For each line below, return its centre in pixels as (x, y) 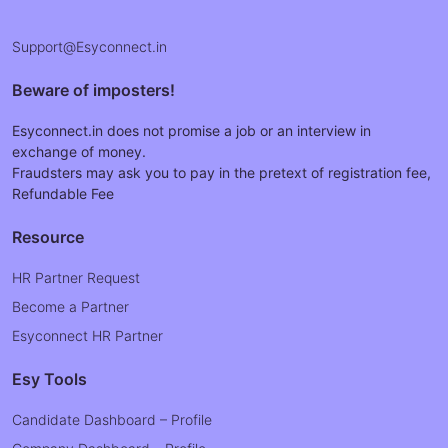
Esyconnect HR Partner (87, 335)
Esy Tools (49, 379)
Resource (48, 237)
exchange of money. (79, 151)
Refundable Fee (63, 193)
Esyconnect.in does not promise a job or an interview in (191, 130)
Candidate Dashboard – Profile (112, 419)
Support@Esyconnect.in (89, 46)
